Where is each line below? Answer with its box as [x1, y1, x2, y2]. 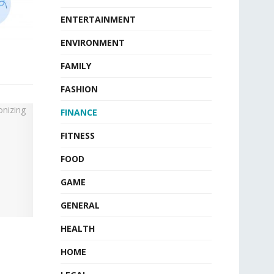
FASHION [60, 83, 98, 95]
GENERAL [60, 199, 100, 211]
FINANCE [60, 106, 97, 118]
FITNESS [60, 130, 95, 141]
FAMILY [60, 60, 91, 72]
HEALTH [60, 223, 95, 234]
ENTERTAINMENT [60, 13, 136, 25]
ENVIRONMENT [60, 37, 125, 48]
